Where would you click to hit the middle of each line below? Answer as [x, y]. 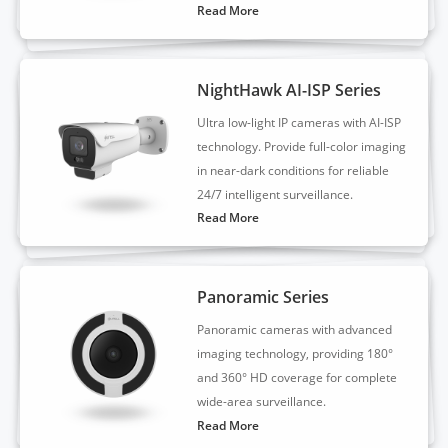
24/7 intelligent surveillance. [275, 195]
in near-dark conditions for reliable [293, 171]
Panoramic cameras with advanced [295, 330]
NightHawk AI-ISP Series [289, 90]
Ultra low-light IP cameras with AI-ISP [299, 123]
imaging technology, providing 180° [295, 354]
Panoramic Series [263, 297]
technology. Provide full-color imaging [302, 147]
